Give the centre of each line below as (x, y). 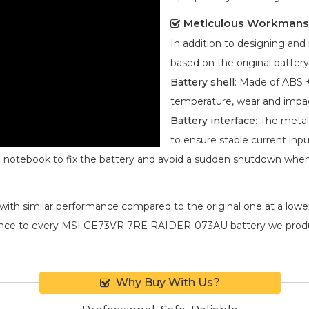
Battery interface (213, 120)
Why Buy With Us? (168, 282)
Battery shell (202, 82)
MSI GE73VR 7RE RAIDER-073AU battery (163, 225)
